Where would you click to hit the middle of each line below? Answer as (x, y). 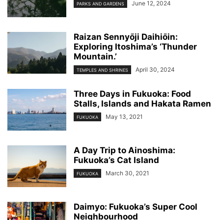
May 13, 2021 (124, 117)
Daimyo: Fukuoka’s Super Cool (136, 207)
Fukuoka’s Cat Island (116, 160)
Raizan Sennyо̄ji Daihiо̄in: (126, 37)
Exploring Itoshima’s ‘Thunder (135, 47)
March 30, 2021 (127, 173)
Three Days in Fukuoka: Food (132, 94)
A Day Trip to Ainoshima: (124, 151)
